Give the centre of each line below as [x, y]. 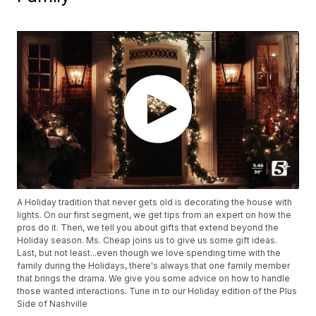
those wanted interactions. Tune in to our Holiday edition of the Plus [157, 291]
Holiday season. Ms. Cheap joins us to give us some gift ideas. [147, 241]
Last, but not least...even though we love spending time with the [149, 253]
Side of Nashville [53, 304]
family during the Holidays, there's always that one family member [154, 266]
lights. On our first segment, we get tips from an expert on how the [154, 215]
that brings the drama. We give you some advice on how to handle [154, 279]
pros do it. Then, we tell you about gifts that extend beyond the [148, 228]
